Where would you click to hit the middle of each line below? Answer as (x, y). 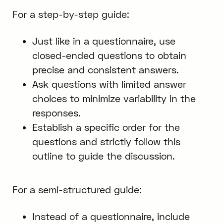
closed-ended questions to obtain (109, 55)
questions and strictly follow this (106, 142)
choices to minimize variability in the (114, 99)
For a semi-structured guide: (77, 190)
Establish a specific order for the (106, 127)
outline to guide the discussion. (103, 156)
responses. (56, 113)
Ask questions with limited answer (109, 84)
